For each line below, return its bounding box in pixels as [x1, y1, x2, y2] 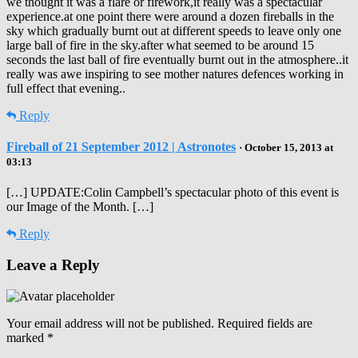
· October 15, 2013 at [239, 141, 333, 154]
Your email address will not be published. [6, 316, 214, 330]
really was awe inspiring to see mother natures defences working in [6, 66, 344, 81]
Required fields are [217, 316, 312, 330]
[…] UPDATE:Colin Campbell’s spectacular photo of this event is [6, 185, 339, 200]
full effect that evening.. [6, 81, 125, 95]
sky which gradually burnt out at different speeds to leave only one [6, 23, 341, 38]
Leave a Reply [6, 257, 100, 274]
